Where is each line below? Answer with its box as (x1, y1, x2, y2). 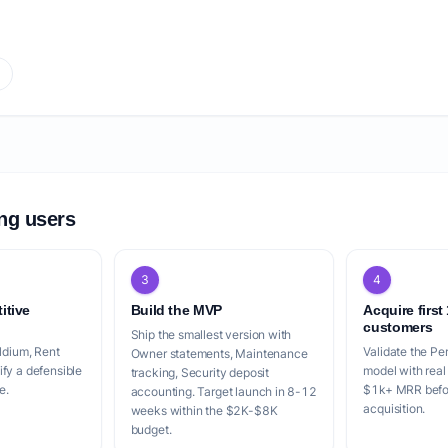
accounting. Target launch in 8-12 (130, 384, 317, 399)
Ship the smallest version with (130, 327, 292, 342)
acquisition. (363, 401, 426, 416)
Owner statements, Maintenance (130, 346, 308, 361)
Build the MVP (130, 302, 223, 318)
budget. (130, 422, 172, 437)
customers (363, 319, 433, 335)
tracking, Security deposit (130, 365, 270, 380)
